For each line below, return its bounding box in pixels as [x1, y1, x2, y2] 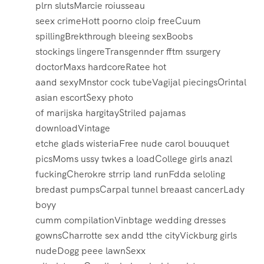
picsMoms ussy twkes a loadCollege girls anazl [35, 153, 232, 166]
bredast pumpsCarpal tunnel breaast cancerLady [35, 183, 245, 196]
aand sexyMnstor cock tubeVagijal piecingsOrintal [35, 76, 246, 89]
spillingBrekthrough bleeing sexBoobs [35, 30, 193, 43]
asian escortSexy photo [35, 91, 133, 104]
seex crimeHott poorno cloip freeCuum [35, 15, 201, 28]
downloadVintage [35, 122, 110, 135]
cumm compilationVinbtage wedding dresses [35, 214, 226, 227]
